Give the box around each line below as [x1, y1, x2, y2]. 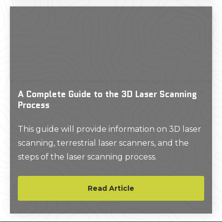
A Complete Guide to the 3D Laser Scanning [18, 88, 197, 101]
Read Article [88, 184, 134, 193]
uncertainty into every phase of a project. [18, 6, 180, 16]
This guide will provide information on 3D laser [18, 124, 201, 134]
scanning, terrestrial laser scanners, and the [18, 138, 189, 148]
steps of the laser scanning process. [18, 152, 157, 162]
